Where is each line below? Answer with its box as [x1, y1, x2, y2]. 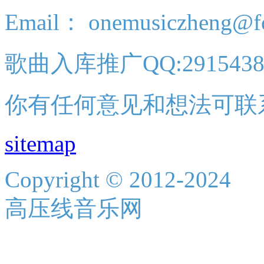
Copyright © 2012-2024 [5, 166, 231, 192]
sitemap [5, 130, 76, 156]
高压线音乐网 [5, 195, 143, 221]
